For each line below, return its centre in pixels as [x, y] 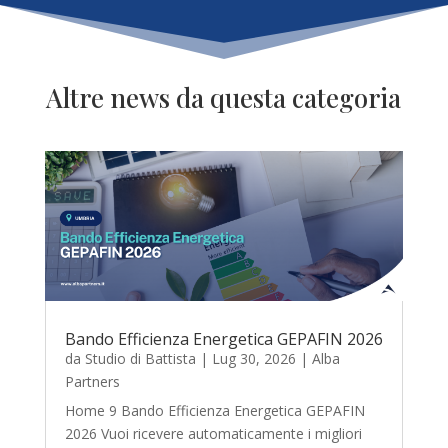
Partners [92, 381]
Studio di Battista [140, 358]
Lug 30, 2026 [253, 358]
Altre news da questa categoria [224, 98]
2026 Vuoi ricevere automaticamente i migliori [213, 433]
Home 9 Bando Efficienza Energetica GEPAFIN [214, 410]
